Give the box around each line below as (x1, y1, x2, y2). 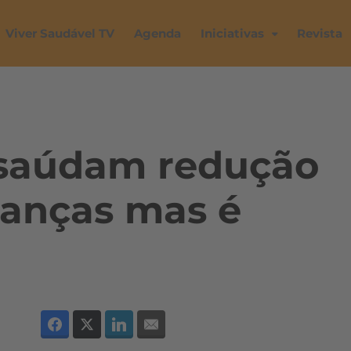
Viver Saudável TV (5, 26, 114, 41)
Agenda (134, 26, 181, 41)
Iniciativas (201, 26, 264, 41)
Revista (297, 26, 342, 41)
